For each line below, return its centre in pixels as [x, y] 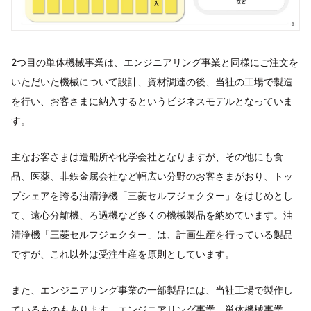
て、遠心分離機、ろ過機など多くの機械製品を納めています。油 [152, 215]
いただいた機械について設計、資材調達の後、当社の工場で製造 [152, 82]
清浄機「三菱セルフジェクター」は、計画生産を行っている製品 [152, 235]
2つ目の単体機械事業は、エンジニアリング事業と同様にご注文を [155, 62]
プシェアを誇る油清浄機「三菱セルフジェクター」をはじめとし [152, 196]
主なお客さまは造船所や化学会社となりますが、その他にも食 [147, 157]
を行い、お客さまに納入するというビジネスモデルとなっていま [152, 101]
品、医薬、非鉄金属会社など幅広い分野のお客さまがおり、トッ [152, 176]
